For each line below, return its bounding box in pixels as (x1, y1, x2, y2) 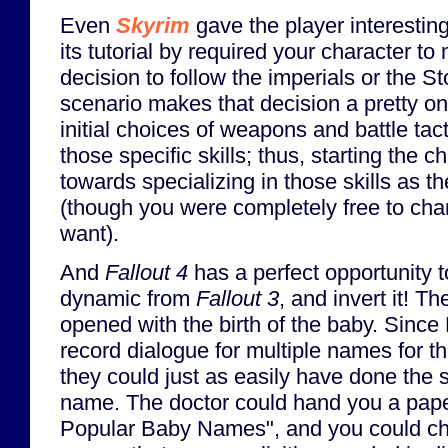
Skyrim (116, 12, 190, 38)
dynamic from (60, 285, 196, 311)
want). (60, 220, 119, 246)
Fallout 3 (196, 285, 279, 311)
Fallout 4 (105, 259, 188, 285)
